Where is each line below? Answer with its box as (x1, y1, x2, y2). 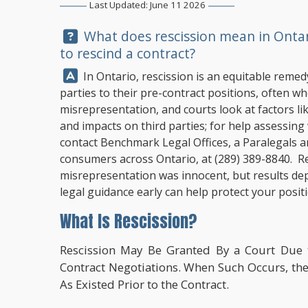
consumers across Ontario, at (60, 151, 214, 167)
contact (60, 135, 100, 151)
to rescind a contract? (60, 44, 195, 63)
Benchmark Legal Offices (100, 135, 228, 151)
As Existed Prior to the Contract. (60, 276, 229, 292)
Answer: (59, 65, 109, 85)
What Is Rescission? (60, 209, 197, 234)
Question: (59, 26, 120, 45)
